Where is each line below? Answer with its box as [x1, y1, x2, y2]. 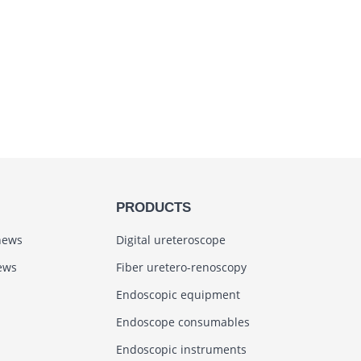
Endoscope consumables [115, 314, 250, 330]
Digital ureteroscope [115, 232, 226, 247]
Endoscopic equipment [115, 287, 240, 302]
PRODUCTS [115, 200, 191, 215]
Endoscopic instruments [115, 342, 247, 357]
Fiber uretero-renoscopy [115, 259, 247, 275]
